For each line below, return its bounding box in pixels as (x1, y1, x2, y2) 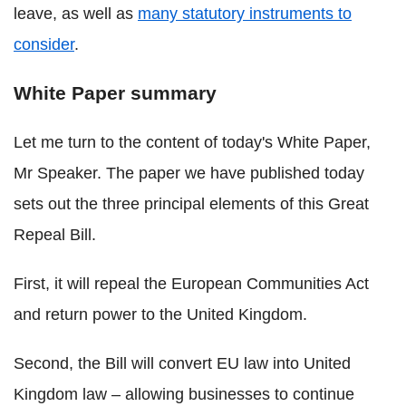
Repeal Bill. (14, 226, 96, 245)
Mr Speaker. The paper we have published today (14, 164, 364, 183)
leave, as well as (14, 5, 138, 24)
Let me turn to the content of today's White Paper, (14, 133, 371, 152)
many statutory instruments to (138, 5, 352, 24)
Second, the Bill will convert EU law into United (14, 354, 351, 373)
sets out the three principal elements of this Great (14, 195, 369, 214)
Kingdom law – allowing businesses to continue (14, 385, 354, 404)
